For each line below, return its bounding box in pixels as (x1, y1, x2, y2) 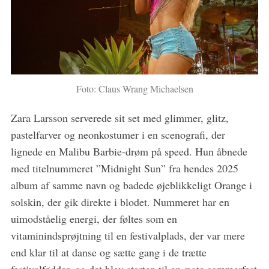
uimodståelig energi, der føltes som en (10, 211, 177, 226)
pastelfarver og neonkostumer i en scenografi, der (10, 127, 225, 142)
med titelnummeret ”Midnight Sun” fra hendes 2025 (10, 161, 238, 176)
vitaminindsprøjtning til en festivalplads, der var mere (10, 228, 245, 243)
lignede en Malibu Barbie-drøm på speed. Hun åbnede (10, 144, 247, 159)
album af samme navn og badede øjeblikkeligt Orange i (10, 178, 252, 193)
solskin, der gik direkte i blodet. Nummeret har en (10, 195, 229, 210)
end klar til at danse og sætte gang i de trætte (10, 245, 207, 260)
